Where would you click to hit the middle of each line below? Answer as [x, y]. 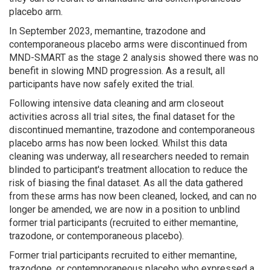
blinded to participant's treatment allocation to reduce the [128, 169]
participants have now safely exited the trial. [103, 84]
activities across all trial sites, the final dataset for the [122, 116]
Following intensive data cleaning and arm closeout [116, 103]
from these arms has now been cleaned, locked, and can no [133, 196]
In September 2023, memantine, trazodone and [107, 31]
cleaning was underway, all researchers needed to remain [129, 156]
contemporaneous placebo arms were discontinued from [128, 44]
